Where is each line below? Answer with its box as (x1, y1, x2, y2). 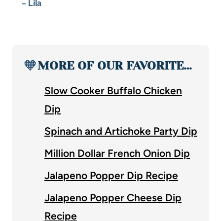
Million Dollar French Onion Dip (44, 147, 190, 159)
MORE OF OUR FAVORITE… (37, 58, 192, 73)
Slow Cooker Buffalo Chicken (44, 84, 182, 97)
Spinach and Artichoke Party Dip (44, 124, 197, 137)
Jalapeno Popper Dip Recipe (44, 169, 178, 182)
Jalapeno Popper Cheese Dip (44, 191, 182, 204)
